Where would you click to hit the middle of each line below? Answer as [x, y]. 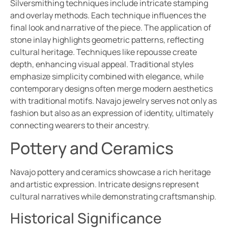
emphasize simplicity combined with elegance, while [107, 76]
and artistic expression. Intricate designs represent [105, 184]
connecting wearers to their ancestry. [80, 125]
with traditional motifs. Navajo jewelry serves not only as [113, 101]
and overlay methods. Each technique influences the [108, 15]
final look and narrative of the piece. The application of [111, 27]
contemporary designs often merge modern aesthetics [111, 88]
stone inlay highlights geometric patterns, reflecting [107, 39]
